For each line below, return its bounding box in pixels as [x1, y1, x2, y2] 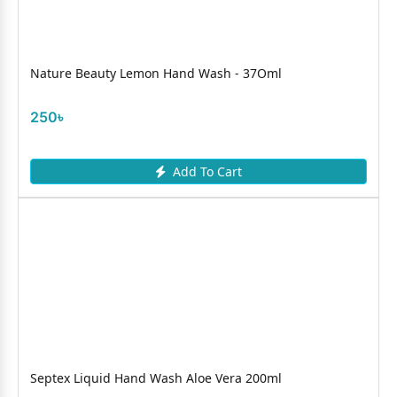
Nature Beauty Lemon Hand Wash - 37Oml [30, 65, 282, 82]
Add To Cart [173, 163, 242, 180]
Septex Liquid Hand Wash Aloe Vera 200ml [30, 370, 282, 386]
